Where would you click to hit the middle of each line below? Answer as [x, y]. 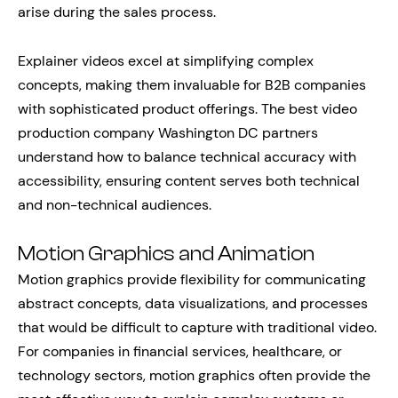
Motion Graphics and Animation [166, 254]
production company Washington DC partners [168, 133]
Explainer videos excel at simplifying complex [166, 61]
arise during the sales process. [117, 12]
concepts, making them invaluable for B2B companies [192, 85]
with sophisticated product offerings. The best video [187, 109]
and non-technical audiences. [115, 205]
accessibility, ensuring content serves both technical [189, 181]
